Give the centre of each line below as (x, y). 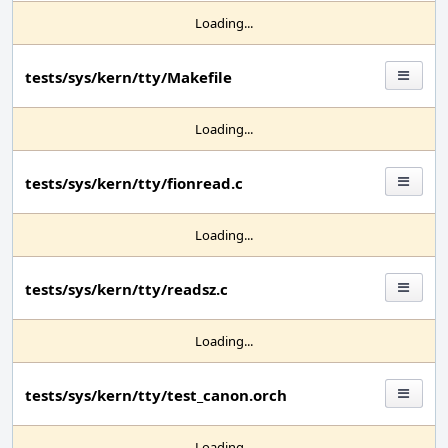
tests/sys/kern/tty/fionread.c (134, 183)
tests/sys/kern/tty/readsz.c (126, 289)
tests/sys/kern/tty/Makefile (128, 77)
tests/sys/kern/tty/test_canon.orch (156, 395)
